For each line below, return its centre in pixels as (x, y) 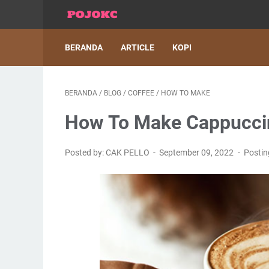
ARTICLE (138, 47)
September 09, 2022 (198, 153)
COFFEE (141, 93)
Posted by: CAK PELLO (108, 153)
